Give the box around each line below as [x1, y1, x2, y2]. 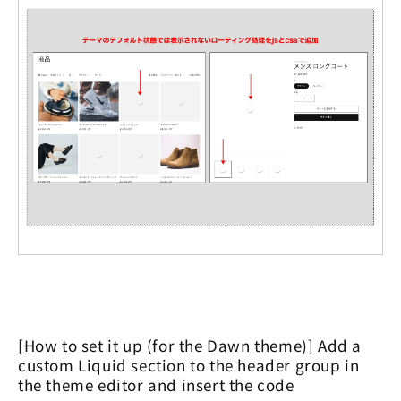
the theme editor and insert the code [18, 372, 294, 396]
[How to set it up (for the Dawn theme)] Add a [18, 333, 363, 356]
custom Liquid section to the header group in [18, 353, 360, 376]
